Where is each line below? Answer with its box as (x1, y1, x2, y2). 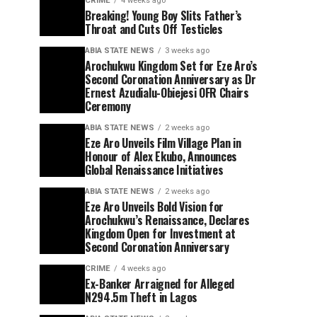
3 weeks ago (165, 46, 209, 55)
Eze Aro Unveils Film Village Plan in (85, 134, 241, 151)
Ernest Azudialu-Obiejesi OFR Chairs (85, 84, 249, 101)
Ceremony (85, 98, 131, 115)
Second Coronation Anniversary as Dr (85, 71, 256, 88)
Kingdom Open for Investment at (85, 225, 236, 242)
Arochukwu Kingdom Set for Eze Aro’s (85, 57, 258, 74)
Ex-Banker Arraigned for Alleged (85, 275, 235, 292)
